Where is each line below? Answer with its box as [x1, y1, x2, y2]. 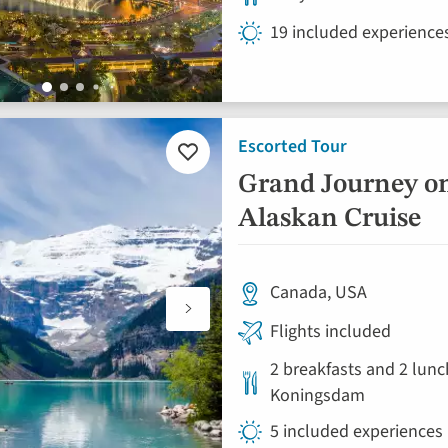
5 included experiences [270, 419, 443, 444]
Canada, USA [270, 280, 367, 305]
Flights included [270, 319, 391, 344]
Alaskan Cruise [238, 206, 421, 232]
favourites [188, 190, 245, 209]
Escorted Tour [238, 134, 347, 159]
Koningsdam [270, 383, 365, 408]
